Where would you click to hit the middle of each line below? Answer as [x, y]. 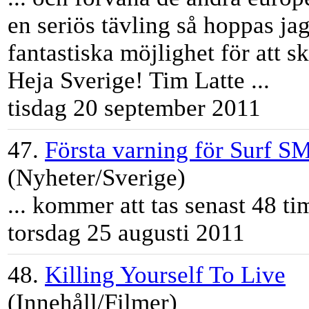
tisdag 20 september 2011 [134, 108]
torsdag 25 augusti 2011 [126, 233]
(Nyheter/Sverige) [97, 178]
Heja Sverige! [78, 81]
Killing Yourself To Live [165, 275]
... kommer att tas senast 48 [145, 206]
